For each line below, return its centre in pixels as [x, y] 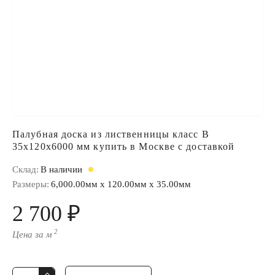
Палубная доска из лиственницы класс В [111, 134]
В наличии [63, 169]
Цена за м [32, 234]
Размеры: [31, 184]
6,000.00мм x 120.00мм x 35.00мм [121, 184]
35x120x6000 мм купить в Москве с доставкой [124, 146]
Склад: [25, 169]
